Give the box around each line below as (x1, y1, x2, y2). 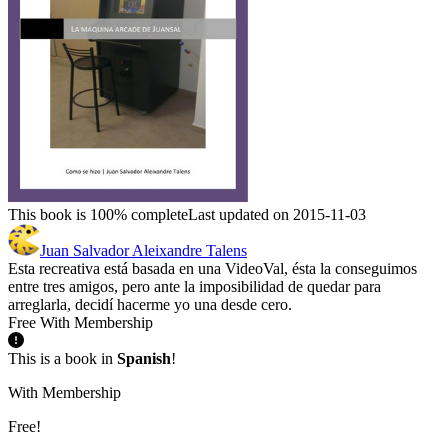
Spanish (117, 350, 171, 368)
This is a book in (8, 350, 117, 368)
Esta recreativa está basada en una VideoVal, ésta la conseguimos (8, 260, 417, 278)
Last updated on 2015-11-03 (188, 206, 366, 224)
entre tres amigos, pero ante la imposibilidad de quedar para (8, 278, 381, 296)
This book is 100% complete (8, 206, 188, 224)
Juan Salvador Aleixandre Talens (40, 242, 247, 260)
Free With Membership (8, 314, 153, 332)
